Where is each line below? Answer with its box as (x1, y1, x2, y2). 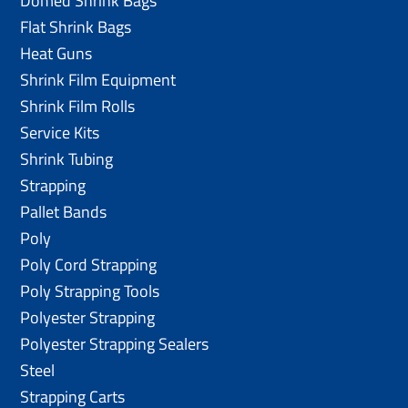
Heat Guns (20, 40, 93, 66)
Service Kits (20, 119, 100, 145)
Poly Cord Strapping (20, 251, 158, 277)
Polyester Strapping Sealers (20, 331, 209, 356)
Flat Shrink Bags (20, 14, 132, 39)
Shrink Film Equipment (20, 66, 177, 92)
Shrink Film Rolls (20, 93, 136, 118)
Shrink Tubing (20, 146, 114, 171)
